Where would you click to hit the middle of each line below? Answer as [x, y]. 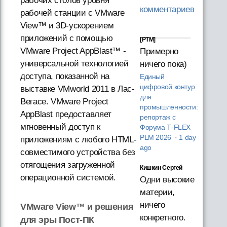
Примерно [159, 52]
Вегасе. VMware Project [64, 102]
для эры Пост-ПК [58, 220]
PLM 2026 [156, 138]
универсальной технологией [74, 64]
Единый [152, 77]
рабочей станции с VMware [73, 13]
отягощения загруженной [68, 165]
